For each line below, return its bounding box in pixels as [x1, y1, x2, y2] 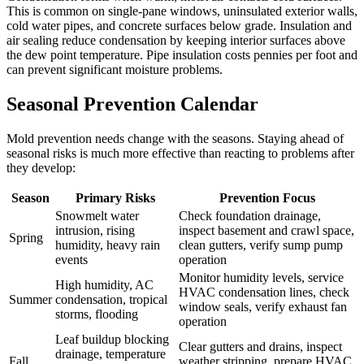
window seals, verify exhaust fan [179, 299, 347, 314]
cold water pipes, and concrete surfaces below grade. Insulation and [6, 19, 352, 33]
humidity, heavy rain [55, 237, 160, 252]
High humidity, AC [55, 277, 154, 292]
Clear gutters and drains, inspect [179, 339, 342, 353]
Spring [9, 230, 43, 245]
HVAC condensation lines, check [179, 284, 349, 299]
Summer [9, 292, 52, 306]
